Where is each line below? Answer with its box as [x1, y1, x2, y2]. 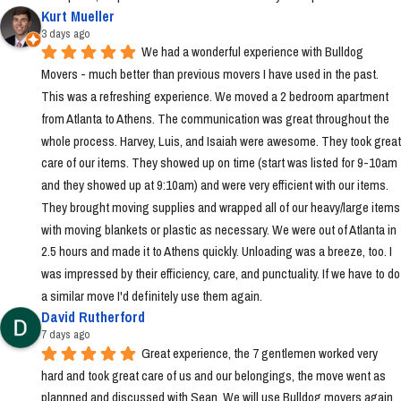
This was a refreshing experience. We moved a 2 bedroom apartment [41, 86, 388, 106]
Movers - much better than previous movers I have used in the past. [41, 64, 379, 84]
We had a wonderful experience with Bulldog [141, 42, 363, 62]
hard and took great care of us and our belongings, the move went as [41, 365, 386, 385]
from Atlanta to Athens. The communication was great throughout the [41, 108, 389, 128]
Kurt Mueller [41, 5, 115, 26]
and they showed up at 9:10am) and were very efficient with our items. [41, 175, 388, 195]
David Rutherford [41, 307, 145, 328]
